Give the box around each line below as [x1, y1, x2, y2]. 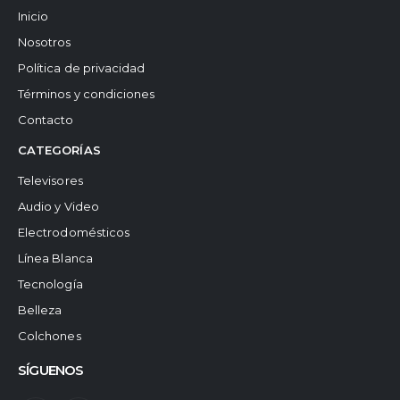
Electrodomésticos [18, 224, 130, 239]
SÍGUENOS [18, 361, 84, 379]
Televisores [18, 172, 83, 187]
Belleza [18, 302, 62, 317]
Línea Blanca [18, 250, 93, 265]
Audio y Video [18, 198, 99, 213]
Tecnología [18, 276, 83, 291]
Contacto [18, 112, 74, 127]
